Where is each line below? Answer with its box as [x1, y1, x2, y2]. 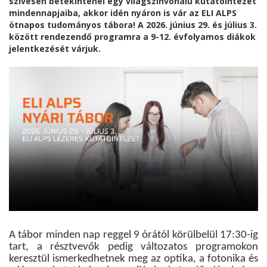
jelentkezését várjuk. [9, 42, 101, 54]
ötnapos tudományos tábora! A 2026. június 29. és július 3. [9, 18, 257, 30]
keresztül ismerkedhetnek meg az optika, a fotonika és [9, 253, 258, 265]
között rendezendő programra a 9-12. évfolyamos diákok [9, 30, 256, 42]
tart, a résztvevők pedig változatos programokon [9, 241, 258, 253]
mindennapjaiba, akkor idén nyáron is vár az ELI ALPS [9, 7, 237, 18]
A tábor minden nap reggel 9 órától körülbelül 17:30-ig [9, 229, 258, 241]
